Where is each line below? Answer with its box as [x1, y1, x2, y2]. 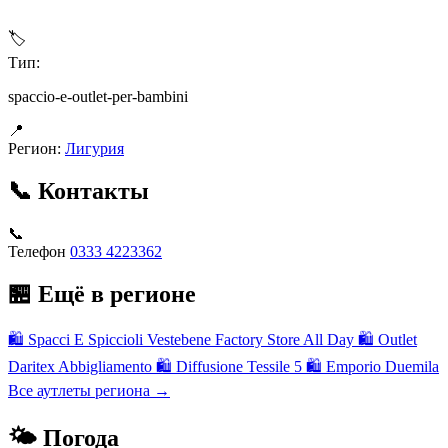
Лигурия [65, 140, 124, 158]
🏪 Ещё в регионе [8, 280, 196, 307]
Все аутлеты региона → [8, 381, 170, 399]
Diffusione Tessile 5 [176, 357, 302, 375]
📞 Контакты [8, 178, 149, 205]
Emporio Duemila [326, 357, 439, 375]
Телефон [8, 243, 66, 261]
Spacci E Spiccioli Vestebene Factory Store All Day [28, 330, 354, 348]
